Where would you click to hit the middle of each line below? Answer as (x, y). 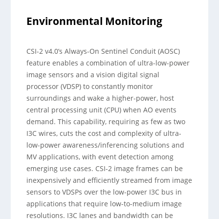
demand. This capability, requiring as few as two (106, 121)
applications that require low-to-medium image (104, 204)
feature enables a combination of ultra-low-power (108, 63)
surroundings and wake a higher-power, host (100, 98)
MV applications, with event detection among (100, 157)
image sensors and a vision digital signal (93, 75)
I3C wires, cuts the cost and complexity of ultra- (104, 133)
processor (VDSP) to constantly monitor (90, 86)
